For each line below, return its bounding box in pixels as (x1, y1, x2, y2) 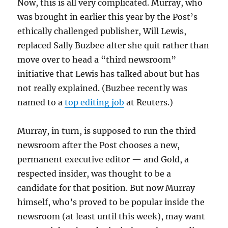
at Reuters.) (124, 97, 174, 108)
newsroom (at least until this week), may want (17, 211, 206, 222)
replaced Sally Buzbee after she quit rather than (17, 40, 210, 51)
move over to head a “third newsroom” (17, 54, 177, 65)
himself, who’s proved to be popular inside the (17, 197, 205, 208)
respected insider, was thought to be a (17, 168, 172, 179)
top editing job (65, 97, 125, 108)
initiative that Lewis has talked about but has (17, 69, 200, 79)
